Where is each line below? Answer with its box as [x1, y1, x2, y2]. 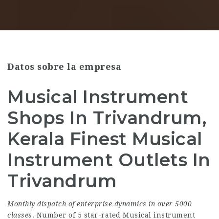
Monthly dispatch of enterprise [7, 200, 112, 208]
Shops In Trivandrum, [7, 107, 206, 129]
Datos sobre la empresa [7, 62, 121, 72]
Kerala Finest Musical [7, 128, 202, 150]
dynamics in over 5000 [114, 200, 192, 208]
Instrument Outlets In [7, 149, 211, 171]
